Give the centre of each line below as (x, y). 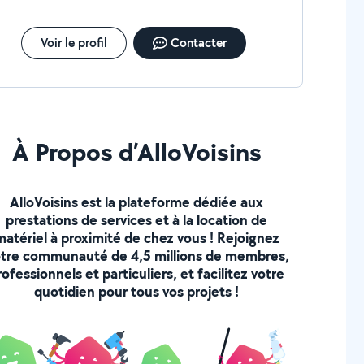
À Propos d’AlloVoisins (136, 151)
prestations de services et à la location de (137, 219)
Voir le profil (74, 43)
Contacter (198, 43)
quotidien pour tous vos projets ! (137, 291)
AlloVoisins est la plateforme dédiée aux (137, 201)
